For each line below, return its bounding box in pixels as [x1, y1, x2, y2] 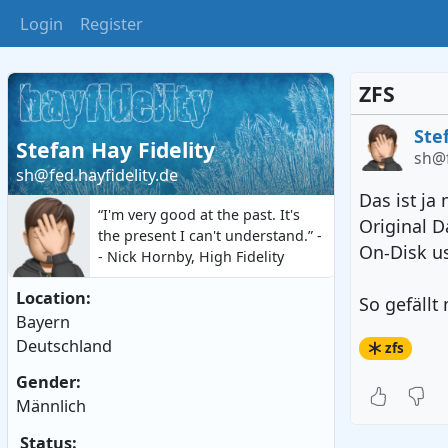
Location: [16, 287, 92, 310]
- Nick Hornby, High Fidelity [97, 246, 284, 266]
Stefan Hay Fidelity [16, 135, 216, 165]
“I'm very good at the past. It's [97, 204, 300, 224]
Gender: [16, 371, 82, 394]
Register [79, 12, 143, 35]
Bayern [16, 311, 71, 334]
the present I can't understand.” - [97, 225, 322, 245]
